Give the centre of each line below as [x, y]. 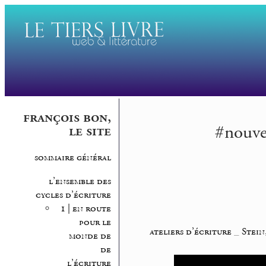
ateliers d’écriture [190, 232]
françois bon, [67, 118]
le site [90, 132]
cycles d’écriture [73, 195]
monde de [90, 236]
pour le [95, 222]
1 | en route [85, 208]
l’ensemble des [80, 181]
